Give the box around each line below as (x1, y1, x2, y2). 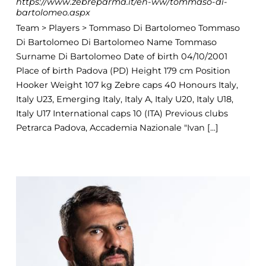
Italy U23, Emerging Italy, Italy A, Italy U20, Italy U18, (15, 94, 233, 105)
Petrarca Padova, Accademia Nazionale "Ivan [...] (15, 122, 218, 134)
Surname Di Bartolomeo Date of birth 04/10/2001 (15, 51, 227, 62)
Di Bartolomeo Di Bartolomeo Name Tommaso (15, 37, 217, 48)
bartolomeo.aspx (15, 7, 90, 18)
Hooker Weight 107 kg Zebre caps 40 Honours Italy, (15, 80, 238, 91)
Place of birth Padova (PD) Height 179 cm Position (15, 65, 230, 77)
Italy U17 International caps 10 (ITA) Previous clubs (15, 108, 228, 119)
